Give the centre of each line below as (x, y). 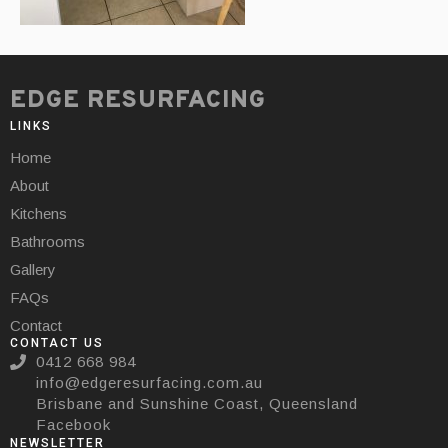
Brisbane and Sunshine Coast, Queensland (197, 403)
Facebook (73, 424)
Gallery (33, 269)
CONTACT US (57, 343)
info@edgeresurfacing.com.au (149, 382)
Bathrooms (47, 241)
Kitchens (38, 213)
